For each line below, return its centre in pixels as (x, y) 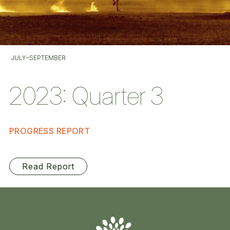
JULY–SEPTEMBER (38, 58)
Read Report (48, 166)
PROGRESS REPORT (50, 131)
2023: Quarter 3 (86, 96)
